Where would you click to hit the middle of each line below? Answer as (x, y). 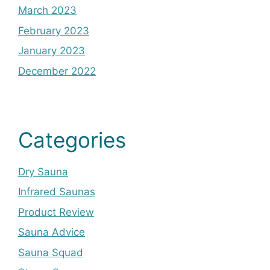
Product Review (56, 212)
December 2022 (57, 71)
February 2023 (54, 30)
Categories (72, 140)
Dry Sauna (43, 171)
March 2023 (47, 11)
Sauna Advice (52, 232)
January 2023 (52, 51)
